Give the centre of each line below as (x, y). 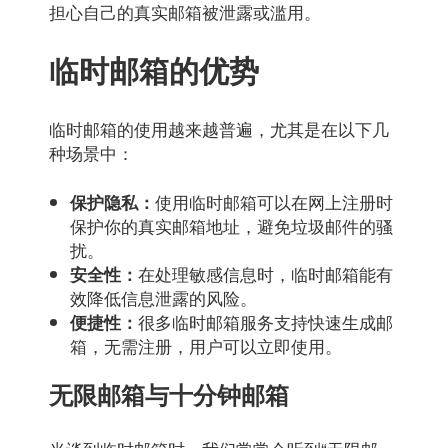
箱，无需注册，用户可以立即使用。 (206, 346)
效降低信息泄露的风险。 (164, 298)
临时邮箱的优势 (154, 70)
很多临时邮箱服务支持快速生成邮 (266, 322)
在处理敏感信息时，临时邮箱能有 (266, 274)
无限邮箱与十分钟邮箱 (169, 394)
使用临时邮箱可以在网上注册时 (274, 202)
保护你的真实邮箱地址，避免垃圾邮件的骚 (232, 226)
